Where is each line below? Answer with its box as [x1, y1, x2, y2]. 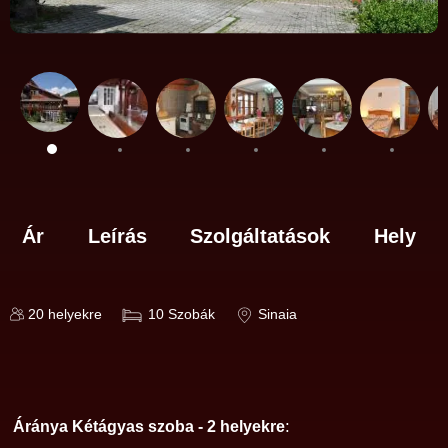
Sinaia [258, 307, 297, 323]
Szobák [168, 307, 215, 323]
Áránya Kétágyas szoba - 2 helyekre [13, 418, 285, 436]
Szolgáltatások [190, 225, 331, 248]
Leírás [87, 225, 147, 248]
